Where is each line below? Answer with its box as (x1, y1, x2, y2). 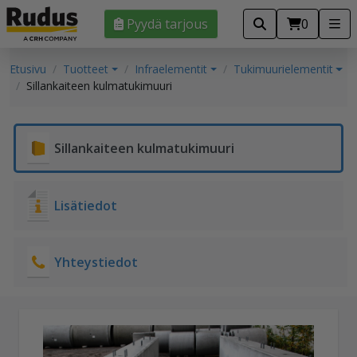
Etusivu (10, 61, 46, 77)
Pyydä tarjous (126, 15, 208, 33)
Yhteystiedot (54, 253, 138, 272)
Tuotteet (63, 61, 108, 77)
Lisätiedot (54, 197, 117, 215)
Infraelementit (134, 61, 207, 77)
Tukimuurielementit (233, 61, 333, 77)
